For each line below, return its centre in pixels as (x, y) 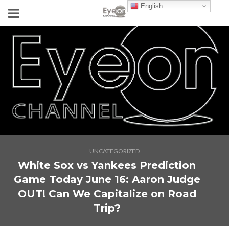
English (151, 6)
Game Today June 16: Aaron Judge (107, 179)
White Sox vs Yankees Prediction (107, 165)
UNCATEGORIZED (114, 151)
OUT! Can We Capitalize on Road (107, 194)
